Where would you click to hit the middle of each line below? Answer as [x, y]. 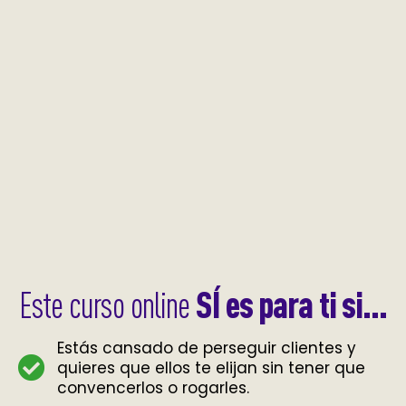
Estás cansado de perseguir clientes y [206, 348]
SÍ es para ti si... [292, 304]
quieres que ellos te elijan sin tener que [211, 368]
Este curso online [107, 305]
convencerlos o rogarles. [153, 388]
